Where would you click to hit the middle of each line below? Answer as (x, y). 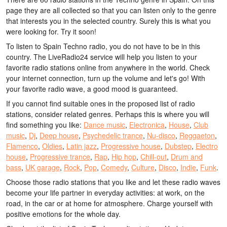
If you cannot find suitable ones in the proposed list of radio (101, 103)
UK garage (43, 167)
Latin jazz (82, 146)
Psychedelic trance (113, 135)
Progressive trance (60, 157)
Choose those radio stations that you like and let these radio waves (113, 182)
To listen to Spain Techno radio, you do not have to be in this (103, 46)
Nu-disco (161, 135)
